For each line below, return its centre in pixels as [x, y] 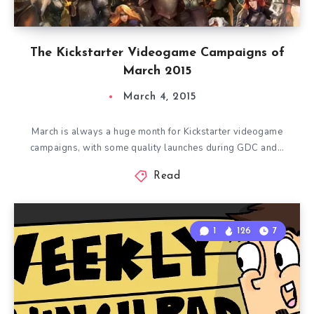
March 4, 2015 [160, 97]
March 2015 [157, 71]
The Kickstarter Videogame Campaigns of [157, 53]
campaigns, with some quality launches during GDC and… [157, 148]
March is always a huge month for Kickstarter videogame [157, 132]
